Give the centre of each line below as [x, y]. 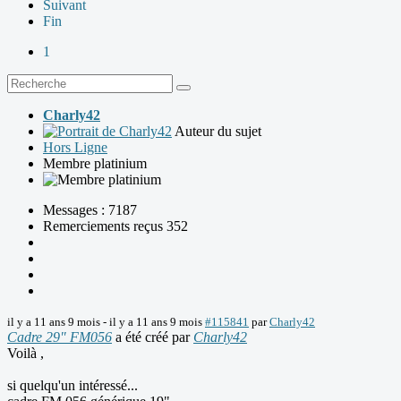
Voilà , [26, 353]
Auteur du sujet [218, 131]
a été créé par [153, 337]
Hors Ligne [75, 147]
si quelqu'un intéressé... [73, 385]
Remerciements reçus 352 [115, 226]
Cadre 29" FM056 [60, 337]
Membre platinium [95, 163]
